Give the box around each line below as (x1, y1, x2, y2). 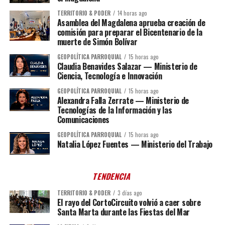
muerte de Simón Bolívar (57, 36, 138, 48)
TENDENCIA (92, 170, 133, 183)
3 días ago (117, 189, 142, 197)
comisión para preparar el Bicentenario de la (57, 26, 202, 39)
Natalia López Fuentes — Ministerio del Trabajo (57, 138, 212, 151)
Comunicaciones (57, 114, 110, 126)
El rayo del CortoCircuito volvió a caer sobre (57, 196, 201, 209)
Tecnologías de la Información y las (57, 104, 172, 117)
